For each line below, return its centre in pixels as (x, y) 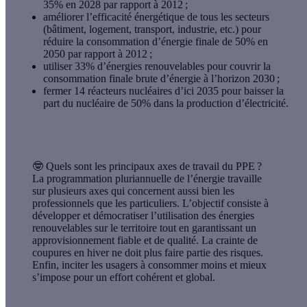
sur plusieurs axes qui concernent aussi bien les (133, 191)
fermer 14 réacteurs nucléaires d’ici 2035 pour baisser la (163, 90)
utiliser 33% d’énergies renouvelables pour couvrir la (157, 66)
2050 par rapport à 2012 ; (98, 53)
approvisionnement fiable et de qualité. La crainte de (145, 240)
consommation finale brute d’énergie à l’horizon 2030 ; (161, 78)
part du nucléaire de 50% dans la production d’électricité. (166, 103)
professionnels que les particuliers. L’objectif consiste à (150, 203)
